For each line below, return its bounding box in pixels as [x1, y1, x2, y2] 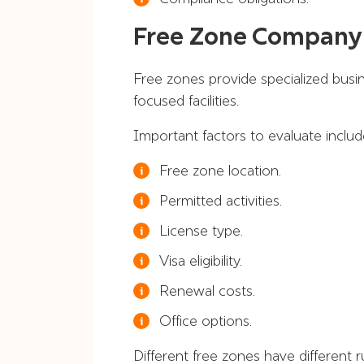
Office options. [159, 311, 252, 330]
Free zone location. [159, 161, 281, 180]
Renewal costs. [159, 281, 255, 300]
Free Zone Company [133, 21, 362, 51]
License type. [159, 221, 243, 240]
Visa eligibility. [159, 251, 242, 270]
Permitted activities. [159, 191, 282, 210]
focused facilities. [133, 91, 239, 110]
